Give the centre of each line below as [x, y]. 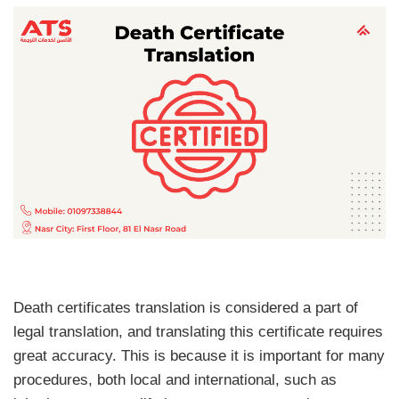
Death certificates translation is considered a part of [186, 307]
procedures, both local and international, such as [175, 379]
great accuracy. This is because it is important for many [199, 355]
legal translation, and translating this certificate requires [198, 331]
